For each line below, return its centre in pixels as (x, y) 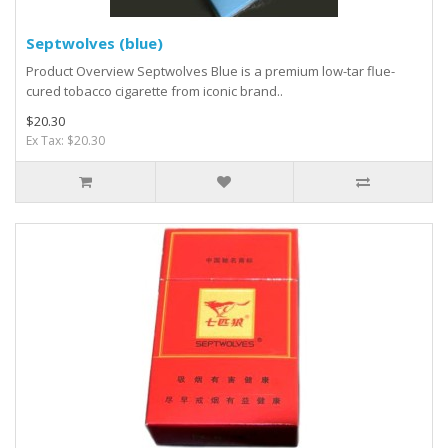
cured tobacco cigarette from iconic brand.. (154, 91)
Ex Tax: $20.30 (65, 141)
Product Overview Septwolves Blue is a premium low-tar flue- (210, 71)
